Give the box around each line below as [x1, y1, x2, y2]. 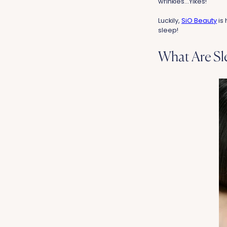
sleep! [158, 25, 178, 34]
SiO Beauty [181, 16, 217, 25]
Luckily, [158, 16, 181, 25]
